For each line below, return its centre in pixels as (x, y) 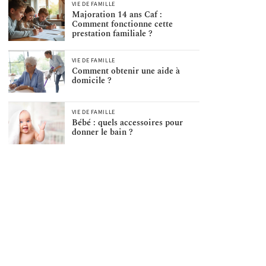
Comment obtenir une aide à (126, 71)
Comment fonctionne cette (122, 24)
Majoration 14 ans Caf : (117, 15)
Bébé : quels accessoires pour (127, 123)
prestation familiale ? (112, 34)
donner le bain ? (102, 132)
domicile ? (91, 81)
